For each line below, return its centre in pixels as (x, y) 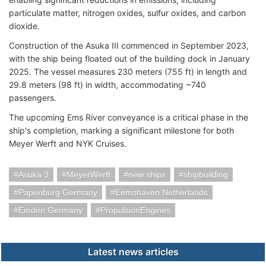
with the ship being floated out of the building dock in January (129, 58)
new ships (147, 175)
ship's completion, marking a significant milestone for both (121, 130)
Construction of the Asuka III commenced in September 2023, (129, 45)
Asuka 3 (34, 175)
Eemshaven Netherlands (161, 192)
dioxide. (26, 26)
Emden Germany (50, 210)
